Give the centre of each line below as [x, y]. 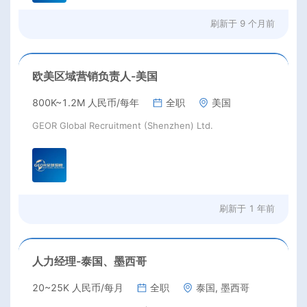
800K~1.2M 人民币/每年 [86, 103]
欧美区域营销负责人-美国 [95, 76]
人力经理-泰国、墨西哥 [89, 261]
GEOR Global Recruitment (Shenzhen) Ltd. [123, 126]
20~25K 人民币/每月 [78, 287]
